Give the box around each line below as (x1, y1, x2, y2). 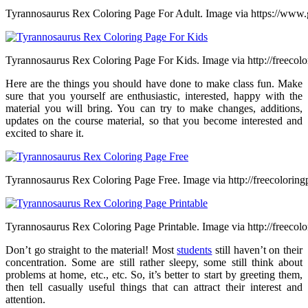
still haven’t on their (212, 243, 303, 256)
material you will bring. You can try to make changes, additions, (5, 102, 302, 114)
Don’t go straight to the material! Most (5, 243, 177, 256)
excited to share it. (5, 126, 84, 139)
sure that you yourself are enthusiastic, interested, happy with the (5, 89, 302, 102)
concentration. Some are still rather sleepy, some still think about (5, 256, 302, 268)
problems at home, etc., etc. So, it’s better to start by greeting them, (5, 268, 302, 280)
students (177, 243, 212, 256)
